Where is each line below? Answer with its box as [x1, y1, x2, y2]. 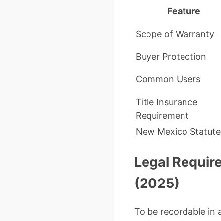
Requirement [136, 110, 189, 121]
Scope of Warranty [136, 29, 214, 39]
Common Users [136, 74, 200, 85]
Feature [167, 6, 200, 17]
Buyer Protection [136, 51, 206, 62]
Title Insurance [136, 97, 197, 108]
